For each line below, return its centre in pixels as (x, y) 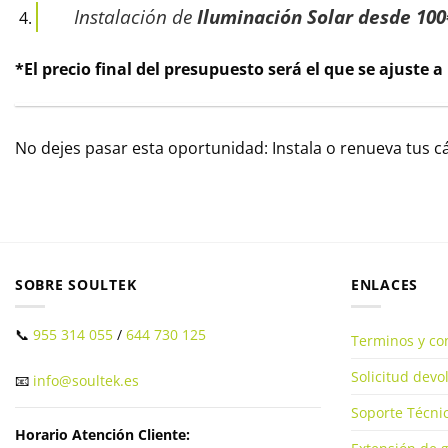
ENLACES (385, 284)
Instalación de (135, 17)
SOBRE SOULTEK (76, 284)
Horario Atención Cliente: (102, 434)
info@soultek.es (86, 380)
